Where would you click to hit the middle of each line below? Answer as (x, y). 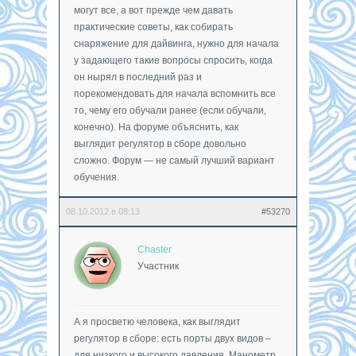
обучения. (97, 177)
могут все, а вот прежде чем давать (153, 10)
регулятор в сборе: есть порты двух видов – (172, 338)
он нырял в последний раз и (138, 77)
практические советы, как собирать (153, 27)
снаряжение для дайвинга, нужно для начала (176, 43)
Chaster (155, 249)
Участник (158, 266)
